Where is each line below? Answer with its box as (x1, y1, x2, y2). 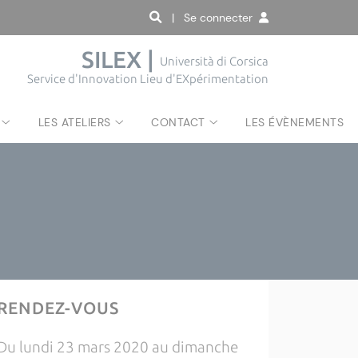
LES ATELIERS (38, 115, 111, 129)
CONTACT (151, 115, 205, 129)
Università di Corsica (160, 54, 268, 69)
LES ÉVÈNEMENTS (245, 115, 344, 129)
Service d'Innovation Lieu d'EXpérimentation (27, 72, 268, 86)
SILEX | (82, 46, 160, 73)
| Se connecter (172, 10, 259, 25)
